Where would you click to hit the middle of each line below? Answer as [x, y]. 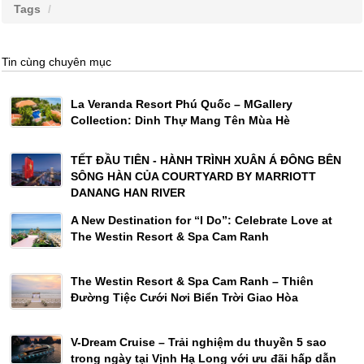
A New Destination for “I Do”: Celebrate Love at [201, 221]
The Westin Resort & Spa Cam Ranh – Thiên [192, 282]
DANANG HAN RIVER [128, 192]
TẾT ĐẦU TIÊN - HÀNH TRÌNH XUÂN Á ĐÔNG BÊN [206, 160]
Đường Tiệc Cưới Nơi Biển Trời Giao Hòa [184, 298]
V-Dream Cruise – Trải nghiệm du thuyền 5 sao [199, 342]
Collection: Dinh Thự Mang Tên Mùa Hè [180, 121]
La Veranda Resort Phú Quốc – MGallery [182, 104]
